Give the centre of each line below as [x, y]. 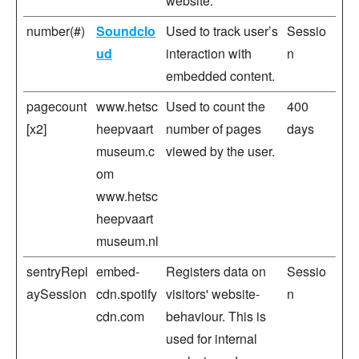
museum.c [125, 151]
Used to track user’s [222, 31]
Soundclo [126, 31]
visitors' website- [213, 294]
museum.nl [127, 241]
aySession [56, 294]
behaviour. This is [216, 316]
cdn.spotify [127, 294]
